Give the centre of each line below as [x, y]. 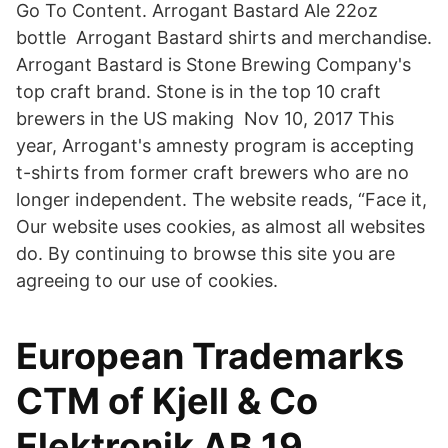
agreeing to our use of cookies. [147, 280]
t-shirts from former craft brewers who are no [212, 172]
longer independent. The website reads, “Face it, [224, 199]
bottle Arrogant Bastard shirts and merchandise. [224, 37]
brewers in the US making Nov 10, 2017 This [205, 118]
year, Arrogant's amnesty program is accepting [215, 145]
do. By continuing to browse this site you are [205, 253]
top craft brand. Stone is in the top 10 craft [198, 91]
